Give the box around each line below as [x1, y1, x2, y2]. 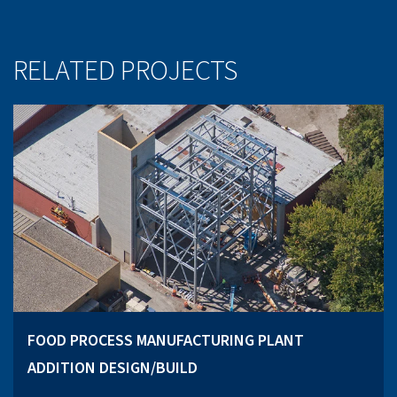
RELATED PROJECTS [13, 51, 237, 92]
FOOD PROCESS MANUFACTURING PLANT [27, 330, 304, 353]
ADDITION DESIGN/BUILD [27, 357, 198, 380]
